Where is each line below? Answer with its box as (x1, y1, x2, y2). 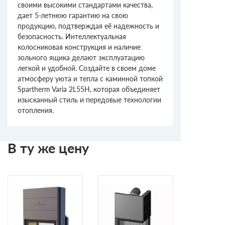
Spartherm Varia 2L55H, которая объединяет (18, 85, 160, 94)
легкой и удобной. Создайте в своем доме (18, 64, 156, 73)
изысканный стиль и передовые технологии (18, 95, 161, 104)
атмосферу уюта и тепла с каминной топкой (18, 74, 163, 83)
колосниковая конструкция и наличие (18, 43, 141, 52)
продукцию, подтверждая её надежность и (18, 22, 159, 31)
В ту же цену (8, 140, 89, 157)
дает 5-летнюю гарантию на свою (18, 11, 128, 20)
